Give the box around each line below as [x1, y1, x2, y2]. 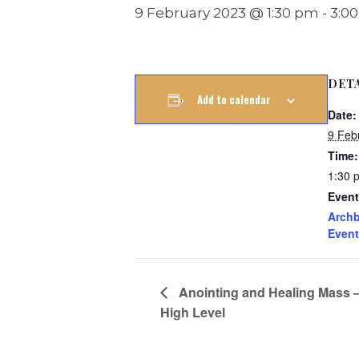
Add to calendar [197, 91, 271, 107]
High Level [160, 303, 225, 322]
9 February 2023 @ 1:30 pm [135, 5, 319, 21]
